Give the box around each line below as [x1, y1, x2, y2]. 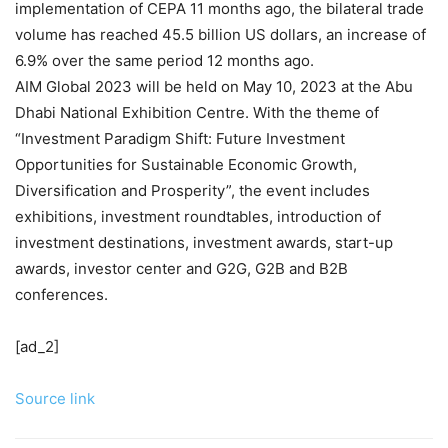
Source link [15, 388, 95, 408]
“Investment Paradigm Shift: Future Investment [15, 128, 345, 148]
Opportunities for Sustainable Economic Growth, [15, 154, 357, 174]
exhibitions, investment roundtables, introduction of [15, 206, 381, 226]
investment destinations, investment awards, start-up [15, 232, 393, 252]
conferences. [15, 284, 108, 304]
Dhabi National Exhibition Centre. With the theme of [15, 102, 379, 122]
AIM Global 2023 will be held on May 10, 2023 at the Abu [15, 76, 413, 96]
